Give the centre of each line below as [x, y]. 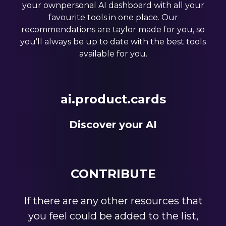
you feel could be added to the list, [113, 216]
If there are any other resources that [113, 201]
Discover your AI [113, 124]
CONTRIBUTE [113, 174]
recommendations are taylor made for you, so [113, 29]
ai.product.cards [113, 99]
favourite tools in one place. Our [113, 17]
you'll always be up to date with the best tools [113, 41]
